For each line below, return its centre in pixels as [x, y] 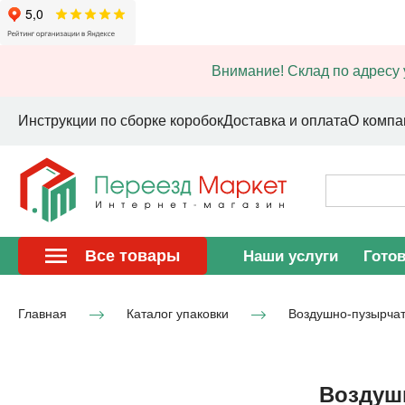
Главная [42, 313]
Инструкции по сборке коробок [121, 121]
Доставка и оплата [286, 121]
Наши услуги [291, 256]
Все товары [132, 256]
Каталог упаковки [178, 313]
